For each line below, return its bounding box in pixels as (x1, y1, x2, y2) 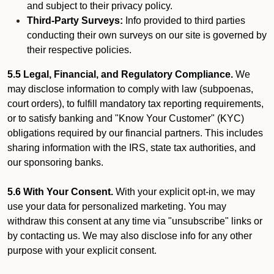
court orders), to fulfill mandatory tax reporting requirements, (7, 98, 264, 109)
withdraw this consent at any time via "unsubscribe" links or (7, 216, 262, 226)
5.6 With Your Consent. (7, 187, 113, 197)
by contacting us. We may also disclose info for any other (7, 231, 252, 241)
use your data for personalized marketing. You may (7, 201, 226, 212)
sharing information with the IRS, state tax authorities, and (7, 143, 256, 153)
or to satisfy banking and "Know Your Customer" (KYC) (7, 113, 244, 124)
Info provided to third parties (123, 15, 245, 26)
